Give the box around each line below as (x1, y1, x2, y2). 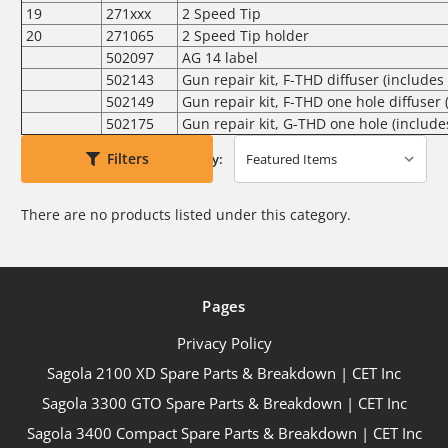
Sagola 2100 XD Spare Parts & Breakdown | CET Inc (47, 362, 401, 383)
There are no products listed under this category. (21, 204, 351, 224)
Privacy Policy (176, 332, 272, 353)
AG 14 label (182, 47, 258, 67)
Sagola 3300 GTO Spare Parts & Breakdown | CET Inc (41, 392, 407, 413)
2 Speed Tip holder (182, 25, 309, 45)
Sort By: (174, 149, 224, 168)
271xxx (106, 3, 151, 23)
